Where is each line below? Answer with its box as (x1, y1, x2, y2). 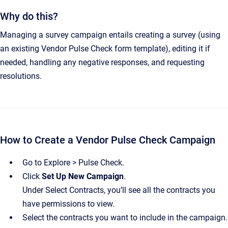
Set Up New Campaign (42, 172, 124, 181)
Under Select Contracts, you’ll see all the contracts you (22, 185, 215, 195)
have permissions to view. (22, 199, 115, 209)
